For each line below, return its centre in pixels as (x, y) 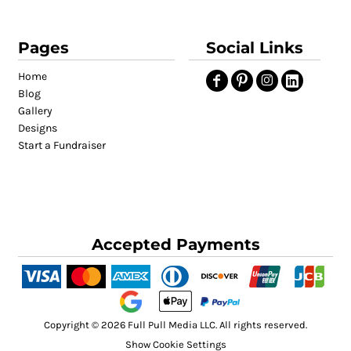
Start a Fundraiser (62, 145)
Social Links (255, 48)
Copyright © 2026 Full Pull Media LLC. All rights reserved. (175, 324)
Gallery (36, 111)
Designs (38, 128)
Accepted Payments (175, 244)
